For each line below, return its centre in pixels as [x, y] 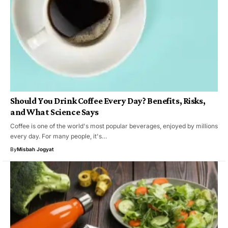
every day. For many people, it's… [59, 136]
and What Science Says [54, 112]
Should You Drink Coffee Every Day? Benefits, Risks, [108, 101]
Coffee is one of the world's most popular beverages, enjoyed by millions [114, 126]
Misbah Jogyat [35, 149]
